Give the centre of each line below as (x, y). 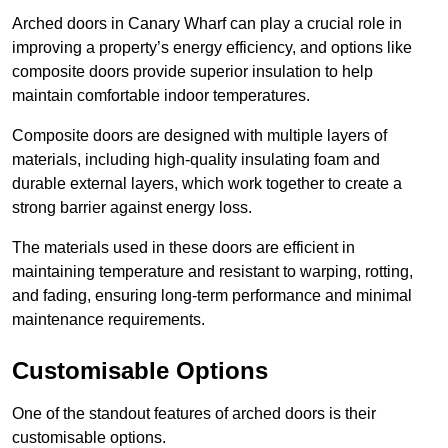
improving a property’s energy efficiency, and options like (212, 47)
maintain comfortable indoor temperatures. (161, 95)
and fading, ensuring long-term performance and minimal (212, 295)
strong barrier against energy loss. (132, 207)
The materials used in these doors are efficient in (183, 247)
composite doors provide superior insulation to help (192, 71)
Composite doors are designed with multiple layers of (199, 135)
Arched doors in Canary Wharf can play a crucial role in (207, 23)
